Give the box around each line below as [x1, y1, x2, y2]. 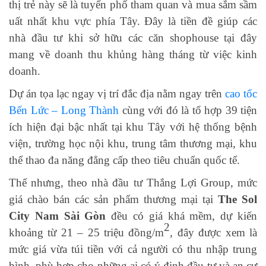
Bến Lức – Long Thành [9, 104, 119, 117]
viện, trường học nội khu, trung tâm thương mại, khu [9, 137, 257, 150]
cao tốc [225, 87, 257, 100]
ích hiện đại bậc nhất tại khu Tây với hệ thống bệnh [9, 121, 257, 134]
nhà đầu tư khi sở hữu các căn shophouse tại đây [9, 31, 257, 45]
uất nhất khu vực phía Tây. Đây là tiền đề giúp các [9, 15, 257, 28]
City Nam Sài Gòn [9, 210, 106, 223]
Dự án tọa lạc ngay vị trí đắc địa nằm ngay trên [9, 87, 225, 100]
